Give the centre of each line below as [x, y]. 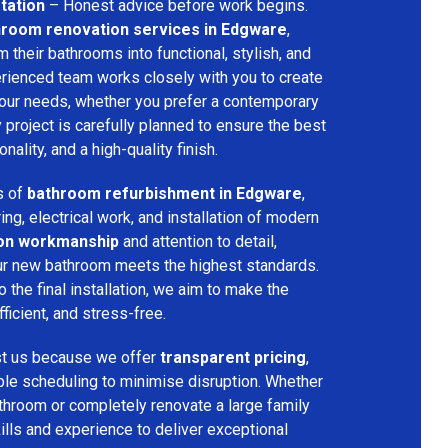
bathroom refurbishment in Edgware [164, 193]
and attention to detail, [198, 241]
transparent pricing [233, 357]
